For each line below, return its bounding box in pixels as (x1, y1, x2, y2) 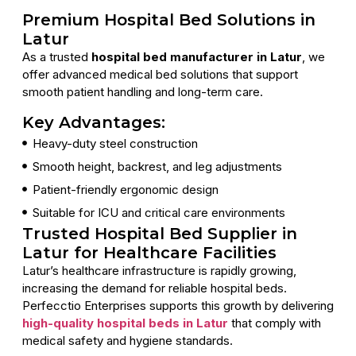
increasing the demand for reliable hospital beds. (22, 280, 287, 296)
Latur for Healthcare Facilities (22, 242, 277, 262)
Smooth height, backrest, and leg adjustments (32, 158, 282, 174)
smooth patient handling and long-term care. (22, 84, 263, 100)
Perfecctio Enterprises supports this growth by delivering (22, 297, 334, 313)
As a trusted (22, 49, 91, 65)
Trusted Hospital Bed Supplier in (22, 223, 297, 243)
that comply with (228, 315, 321, 331)
